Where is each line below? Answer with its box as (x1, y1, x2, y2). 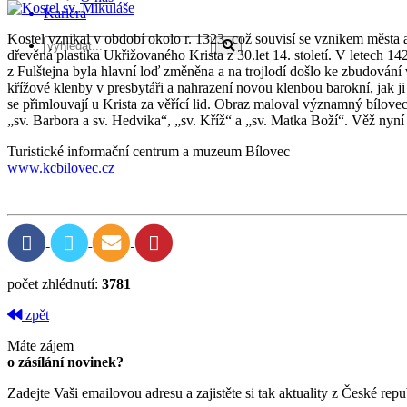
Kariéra (44, 5, 86, 21)
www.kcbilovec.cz (7, 159, 114, 175)
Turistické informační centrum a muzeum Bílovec (7, 143, 290, 159)
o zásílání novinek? (7, 354, 124, 371)
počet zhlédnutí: (7, 276, 102, 293)
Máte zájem (7, 338, 74, 354)
